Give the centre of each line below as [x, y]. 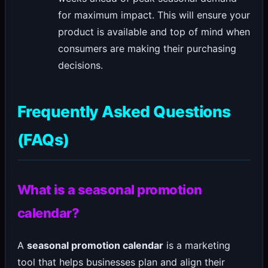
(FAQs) [43, 140]
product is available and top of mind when [154, 32]
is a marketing [197, 246]
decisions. [81, 66]
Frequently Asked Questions [124, 112]
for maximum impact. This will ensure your [154, 15]
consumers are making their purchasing [147, 49]
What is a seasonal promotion [109, 190]
